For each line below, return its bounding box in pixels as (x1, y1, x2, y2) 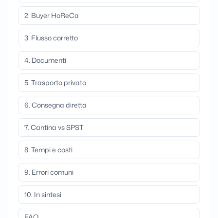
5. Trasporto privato (24, 78, 86, 87)
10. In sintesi (24, 190, 61, 199)
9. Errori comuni (24, 167, 73, 177)
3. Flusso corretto (24, 33, 78, 42)
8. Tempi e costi (24, 145, 73, 154)
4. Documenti (24, 55, 66, 65)
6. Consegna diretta (24, 100, 87, 109)
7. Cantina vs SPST (24, 123, 84, 132)
